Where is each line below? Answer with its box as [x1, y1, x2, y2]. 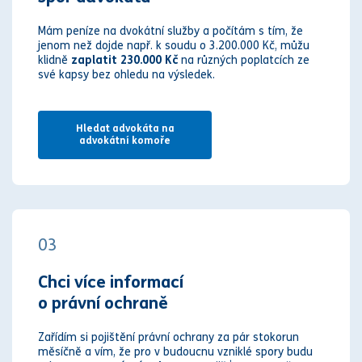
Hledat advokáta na [75, 123, 175, 135]
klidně [38, 53, 71, 68]
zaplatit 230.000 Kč [71, 53, 178, 68]
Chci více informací [38, 272, 183, 293]
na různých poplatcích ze [178, 53, 309, 68]
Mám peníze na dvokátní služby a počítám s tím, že [38, 24, 303, 39]
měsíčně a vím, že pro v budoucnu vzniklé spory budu [38, 345, 313, 360]
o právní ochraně [38, 293, 168, 314]
